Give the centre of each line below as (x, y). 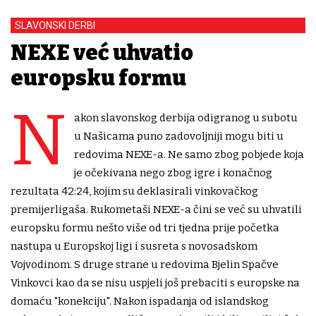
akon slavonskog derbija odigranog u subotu (186, 117)
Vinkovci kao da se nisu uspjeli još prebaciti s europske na (155, 282)
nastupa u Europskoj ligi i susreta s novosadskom (134, 246)
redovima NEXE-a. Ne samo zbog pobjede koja (189, 154)
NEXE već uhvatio (102, 53)
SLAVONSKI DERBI (55, 25)
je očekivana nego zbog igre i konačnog (173, 172)
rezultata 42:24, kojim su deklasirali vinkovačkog (134, 191)
